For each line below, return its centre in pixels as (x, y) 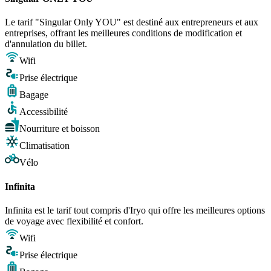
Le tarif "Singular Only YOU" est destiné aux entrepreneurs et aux (132, 22)
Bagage (34, 95)
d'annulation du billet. (46, 44)
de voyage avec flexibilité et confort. (74, 221)
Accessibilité (44, 112)
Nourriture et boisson (60, 129)
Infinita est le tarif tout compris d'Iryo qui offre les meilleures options (135, 210)
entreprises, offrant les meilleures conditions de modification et (123, 33)
